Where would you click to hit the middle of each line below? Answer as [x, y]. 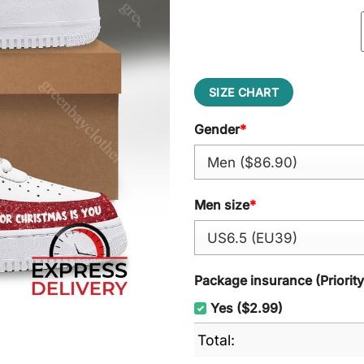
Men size [222, 206]
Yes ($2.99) [247, 308]
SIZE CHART [244, 92]
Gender [217, 129]
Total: [216, 340]
